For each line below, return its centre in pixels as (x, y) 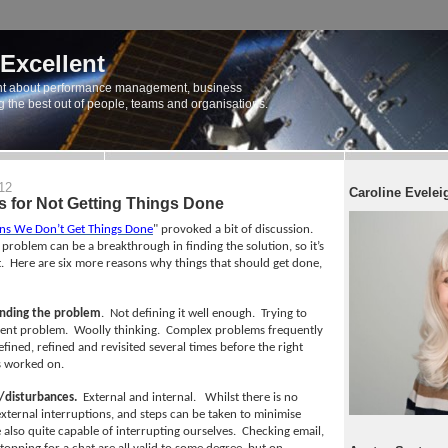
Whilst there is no (251, 398)
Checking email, (283, 432)
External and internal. (139, 398)
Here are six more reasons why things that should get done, (166, 264)
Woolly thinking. (117, 331)
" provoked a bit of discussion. (233, 230)
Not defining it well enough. (182, 314)
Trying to (284, 314)
